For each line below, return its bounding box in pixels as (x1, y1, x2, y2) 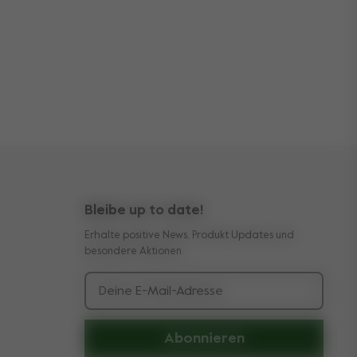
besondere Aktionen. (84, 245, 184, 257)
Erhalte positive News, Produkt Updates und (84, 229, 294, 241)
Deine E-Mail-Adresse (99, 284, 223, 298)
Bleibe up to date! (84, 203, 203, 218)
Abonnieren (163, 331, 245, 346)
